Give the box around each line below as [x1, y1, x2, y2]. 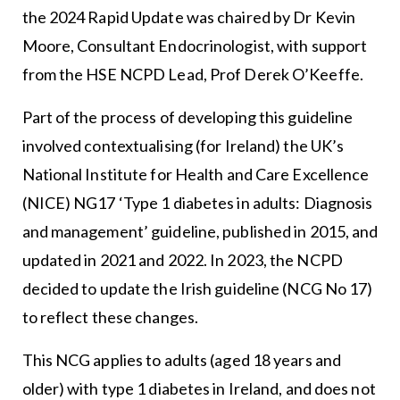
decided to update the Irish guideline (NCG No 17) [21, 279, 373, 299]
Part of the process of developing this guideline [21, 107, 354, 128]
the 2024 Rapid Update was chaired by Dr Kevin [21, 7, 356, 28]
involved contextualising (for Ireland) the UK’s [21, 136, 345, 156]
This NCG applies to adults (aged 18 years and [21, 350, 342, 371]
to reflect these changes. [21, 307, 199, 328]
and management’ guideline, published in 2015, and [21, 221, 379, 242]
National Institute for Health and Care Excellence [21, 164, 370, 185]
